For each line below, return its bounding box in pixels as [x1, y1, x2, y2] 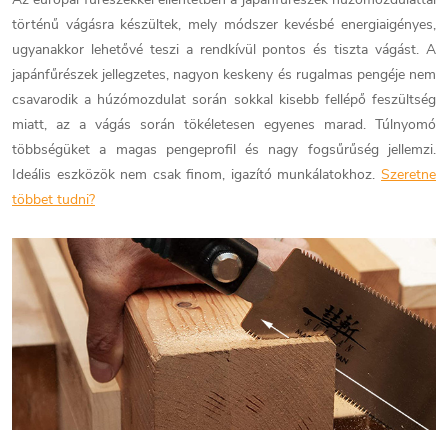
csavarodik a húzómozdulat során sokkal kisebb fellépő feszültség [12, 90, 436, 110]
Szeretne [381, 165, 436, 185]
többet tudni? [12, 190, 95, 210]
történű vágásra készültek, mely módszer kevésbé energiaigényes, [12, 15, 436, 35]
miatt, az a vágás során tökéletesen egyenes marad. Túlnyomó [12, 115, 436, 135]
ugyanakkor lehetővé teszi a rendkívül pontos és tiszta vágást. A [12, 40, 436, 60]
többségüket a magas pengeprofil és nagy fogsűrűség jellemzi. [12, 140, 436, 160]
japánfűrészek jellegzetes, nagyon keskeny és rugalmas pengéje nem [12, 65, 436, 85]
